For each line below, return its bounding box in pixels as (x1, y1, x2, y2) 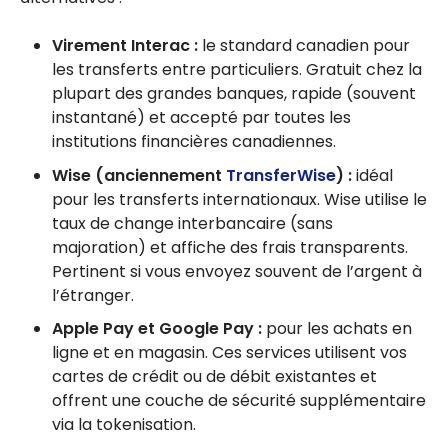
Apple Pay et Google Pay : (52, 317, 262, 341)
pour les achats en (262, 317, 412, 341)
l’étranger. (52, 283, 134, 307)
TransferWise (226, 163, 336, 187)
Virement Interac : (52, 34, 198, 58)
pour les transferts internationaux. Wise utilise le (52, 187, 427, 211)
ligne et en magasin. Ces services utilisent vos (52, 341, 407, 365)
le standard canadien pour (198, 34, 410, 58)
